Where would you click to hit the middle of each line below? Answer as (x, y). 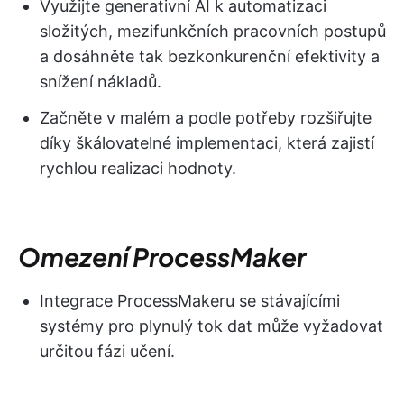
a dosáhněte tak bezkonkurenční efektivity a (210, 57)
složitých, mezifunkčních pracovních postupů (213, 32)
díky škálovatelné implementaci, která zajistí (207, 143)
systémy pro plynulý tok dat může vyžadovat (211, 326)
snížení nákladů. (101, 82)
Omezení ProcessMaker (162, 257)
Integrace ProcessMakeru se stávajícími (190, 301)
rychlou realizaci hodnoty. (138, 169)
